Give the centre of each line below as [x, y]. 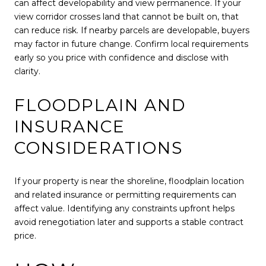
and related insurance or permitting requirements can [125, 194]
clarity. [27, 72]
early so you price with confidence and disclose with [121, 58]
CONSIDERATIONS [99, 148]
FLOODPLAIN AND [100, 105]
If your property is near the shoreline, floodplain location [129, 181]
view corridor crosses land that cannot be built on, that [126, 17]
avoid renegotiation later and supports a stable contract [129, 222]
